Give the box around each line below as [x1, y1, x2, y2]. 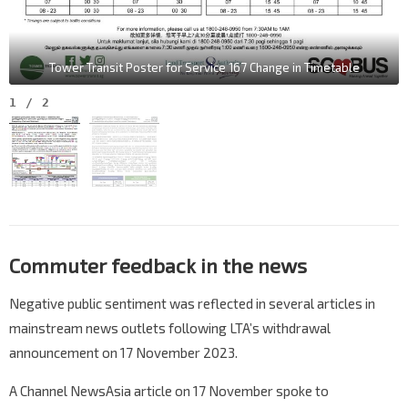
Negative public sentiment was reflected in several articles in [9, 295, 375, 312]
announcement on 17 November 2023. [9, 344, 238, 362]
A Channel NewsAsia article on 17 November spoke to [9, 382, 329, 400]
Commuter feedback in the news [9, 253, 307, 278]
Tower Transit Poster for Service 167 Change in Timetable [48, 59, 360, 75]
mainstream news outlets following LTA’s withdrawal [9, 320, 331, 337]
